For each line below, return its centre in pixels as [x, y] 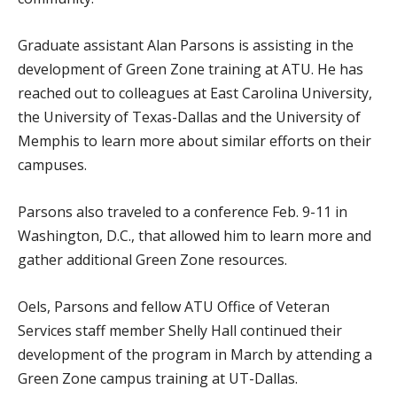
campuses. [52, 165]
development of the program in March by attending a [195, 354]
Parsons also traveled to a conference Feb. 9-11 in [183, 212]
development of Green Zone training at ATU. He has [191, 69]
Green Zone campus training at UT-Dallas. [158, 378]
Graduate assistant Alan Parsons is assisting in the [186, 45]
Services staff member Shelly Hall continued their [180, 331]
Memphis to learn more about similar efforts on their [195, 141]
